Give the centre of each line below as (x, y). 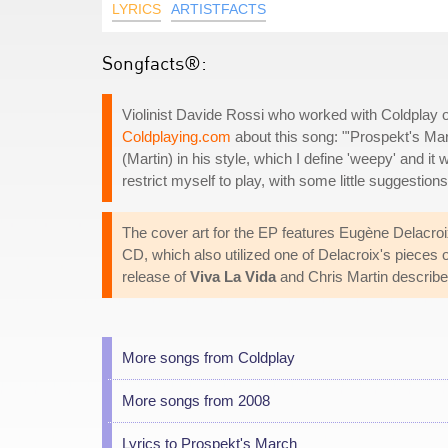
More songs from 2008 (196, 400)
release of (156, 276)
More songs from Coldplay (208, 357)
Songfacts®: (154, 62)
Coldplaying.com (176, 136)
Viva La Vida (233, 276)
